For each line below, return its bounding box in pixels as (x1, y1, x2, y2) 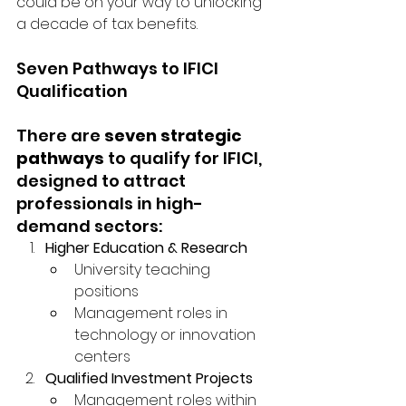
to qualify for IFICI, (104, 146, 266, 169)
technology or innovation (74, 324, 259, 345)
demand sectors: (16, 214, 162, 237)
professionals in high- (16, 191, 203, 215)
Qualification (16, 79, 128, 102)
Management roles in (74, 302, 231, 324)
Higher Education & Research (45, 237, 247, 258)
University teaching (74, 258, 214, 280)
